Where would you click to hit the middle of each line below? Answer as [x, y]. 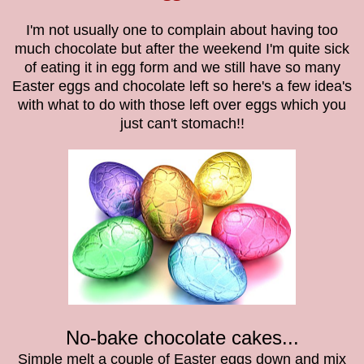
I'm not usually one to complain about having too [182, 30]
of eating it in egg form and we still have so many [182, 67]
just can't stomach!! [182, 123]
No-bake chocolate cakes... [182, 337]
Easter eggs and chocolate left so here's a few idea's [182, 86]
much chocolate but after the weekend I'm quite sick [182, 48]
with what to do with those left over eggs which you [182, 104]
